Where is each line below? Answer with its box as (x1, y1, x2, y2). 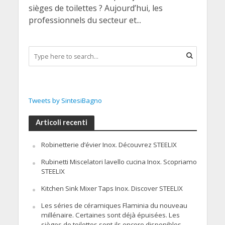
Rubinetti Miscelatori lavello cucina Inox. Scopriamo (41, 157, 197, 167)
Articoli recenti (35, 118, 87, 127)
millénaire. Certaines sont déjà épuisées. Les (41, 210, 180, 220)
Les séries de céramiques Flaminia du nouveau (41, 201, 187, 210)
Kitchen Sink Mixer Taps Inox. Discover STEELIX (41, 184, 183, 193)
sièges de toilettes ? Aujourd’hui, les (28, 3, 163, 14)
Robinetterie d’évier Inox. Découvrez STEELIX (41, 140, 177, 150)
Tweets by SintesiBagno (28, 96, 102, 105)
